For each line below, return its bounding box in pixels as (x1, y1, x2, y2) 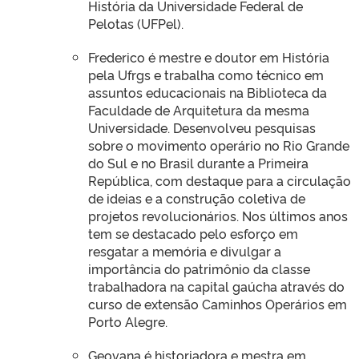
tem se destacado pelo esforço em (88, 224, 298, 242)
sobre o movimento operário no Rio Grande (88, 135, 349, 154)
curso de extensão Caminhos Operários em (88, 294, 347, 313)
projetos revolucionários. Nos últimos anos (88, 206, 348, 224)
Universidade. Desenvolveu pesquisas (88, 118, 316, 136)
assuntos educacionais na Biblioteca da (88, 83, 327, 101)
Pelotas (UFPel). (88, 14, 184, 32)
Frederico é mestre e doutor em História (88, 47, 329, 66)
